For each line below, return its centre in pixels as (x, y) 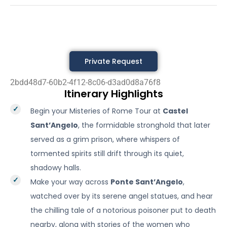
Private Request (113, 61)
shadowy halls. (56, 168)
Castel (175, 111)
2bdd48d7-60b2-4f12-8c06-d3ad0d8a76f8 (85, 82)
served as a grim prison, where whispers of (105, 139)
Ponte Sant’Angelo (147, 182)
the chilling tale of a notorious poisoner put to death (123, 210)
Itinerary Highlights (113, 94)
